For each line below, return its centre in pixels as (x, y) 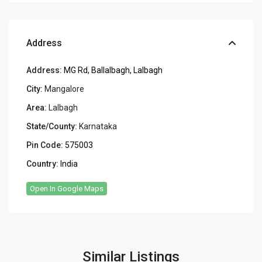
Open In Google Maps (67, 189)
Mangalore (65, 89)
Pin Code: (45, 145)
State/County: (52, 127)
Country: (43, 164)
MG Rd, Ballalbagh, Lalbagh (113, 70)
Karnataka (98, 127)
